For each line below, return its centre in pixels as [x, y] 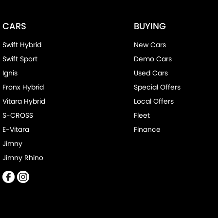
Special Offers [157, 87]
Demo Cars [153, 59]
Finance [147, 130]
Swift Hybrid [22, 45]
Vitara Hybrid [24, 101]
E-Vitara [16, 130]
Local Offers [154, 101]
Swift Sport [20, 59]
